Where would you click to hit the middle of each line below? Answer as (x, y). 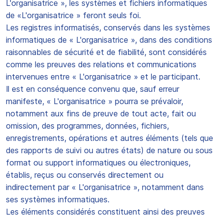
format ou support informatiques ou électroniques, (98, 163)
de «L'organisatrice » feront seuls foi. (73, 15)
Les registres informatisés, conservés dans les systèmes (108, 27)
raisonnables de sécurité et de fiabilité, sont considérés (106, 52)
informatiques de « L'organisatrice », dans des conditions (109, 40)
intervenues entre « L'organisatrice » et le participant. (103, 77)
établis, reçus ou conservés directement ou (85, 175)
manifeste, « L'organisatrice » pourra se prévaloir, (95, 101)
